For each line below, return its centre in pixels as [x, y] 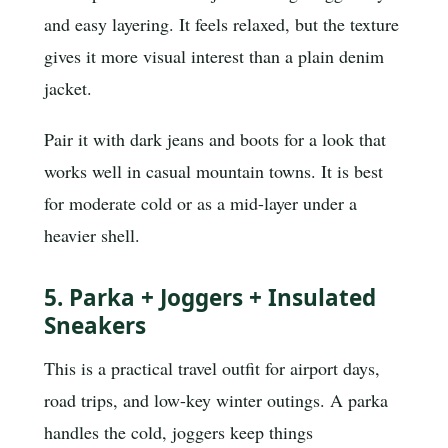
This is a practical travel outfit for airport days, [212, 368]
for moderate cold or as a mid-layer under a [200, 203]
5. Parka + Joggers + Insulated [210, 298]
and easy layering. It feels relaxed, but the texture [221, 23]
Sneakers [95, 326]
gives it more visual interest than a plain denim [214, 55]
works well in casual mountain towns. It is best [213, 171]
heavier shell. [92, 235]
